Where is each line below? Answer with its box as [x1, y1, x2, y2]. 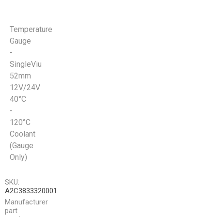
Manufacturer [5, 198, 48, 207]
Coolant [10, 129, 35, 139]
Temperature [10, 25, 52, 34]
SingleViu [10, 60, 42, 69]
